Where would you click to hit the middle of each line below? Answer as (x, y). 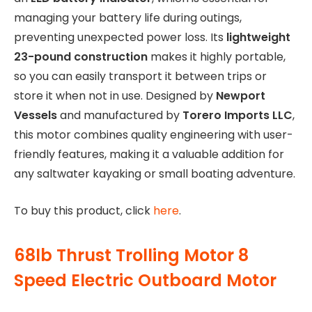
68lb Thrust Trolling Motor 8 (131, 255)
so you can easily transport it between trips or (140, 76)
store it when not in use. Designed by (115, 95)
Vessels (36, 115)
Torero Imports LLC (237, 115)
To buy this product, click (84, 210)
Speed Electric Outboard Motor (145, 280)
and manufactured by (120, 115)
